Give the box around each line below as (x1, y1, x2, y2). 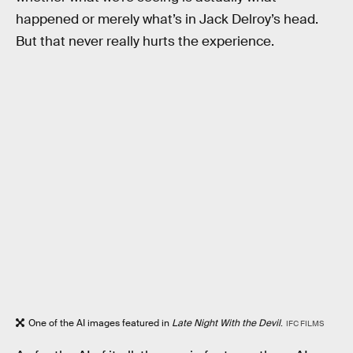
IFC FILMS (285, 318, 324, 329)
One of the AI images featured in (28, 317, 172, 330)
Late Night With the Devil (172, 317, 281, 330)
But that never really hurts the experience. (16, 32, 274, 50)
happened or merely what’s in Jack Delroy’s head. (16, 10, 318, 28)
